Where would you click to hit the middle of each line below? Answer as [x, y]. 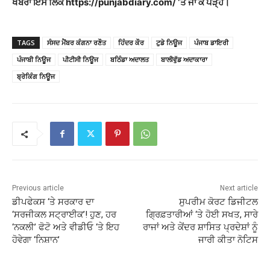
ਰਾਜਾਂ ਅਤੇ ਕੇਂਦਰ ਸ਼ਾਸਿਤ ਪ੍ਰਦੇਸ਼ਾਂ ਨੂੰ [200, 228]
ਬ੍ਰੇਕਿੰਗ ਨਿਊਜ [36, 77]
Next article [239, 188]
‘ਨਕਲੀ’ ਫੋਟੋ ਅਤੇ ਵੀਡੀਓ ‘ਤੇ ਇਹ [66, 228]
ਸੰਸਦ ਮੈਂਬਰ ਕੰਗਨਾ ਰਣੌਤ [77, 43]
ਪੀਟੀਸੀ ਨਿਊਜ [80, 60]
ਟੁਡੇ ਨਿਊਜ [169, 43]
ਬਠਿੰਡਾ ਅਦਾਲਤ [130, 60]
